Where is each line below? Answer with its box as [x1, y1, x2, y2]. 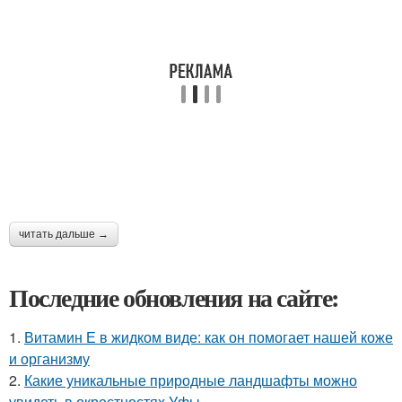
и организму [9, 348, 90, 370]
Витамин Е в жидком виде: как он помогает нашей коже [24, 327, 393, 348]
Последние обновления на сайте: [9, 279, 339, 317]
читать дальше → [19, 228, 109, 241]
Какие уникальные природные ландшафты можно [24, 370, 357, 391]
